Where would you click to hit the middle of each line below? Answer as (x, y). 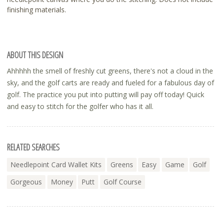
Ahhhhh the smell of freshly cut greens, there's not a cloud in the (110, 71)
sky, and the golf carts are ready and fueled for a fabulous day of (110, 83)
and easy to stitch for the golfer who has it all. (80, 107)
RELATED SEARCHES (33, 147)
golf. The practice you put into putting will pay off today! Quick (106, 95)
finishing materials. (37, 9)
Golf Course (122, 182)
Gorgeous (26, 182)
